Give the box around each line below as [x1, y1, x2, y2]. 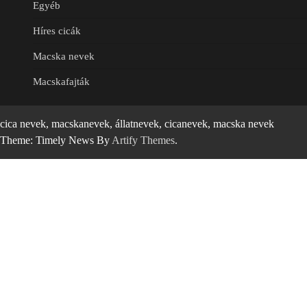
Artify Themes [112, 134, 175, 147]
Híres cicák [33, 25, 81, 37]
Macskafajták [33, 76, 90, 88]
